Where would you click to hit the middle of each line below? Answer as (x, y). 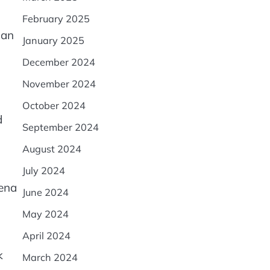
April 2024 (46, 236)
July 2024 (43, 171)
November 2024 (59, 84)
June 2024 (45, 192)
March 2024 (50, 257)
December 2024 (58, 62)
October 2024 (54, 105)
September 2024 (60, 127)
